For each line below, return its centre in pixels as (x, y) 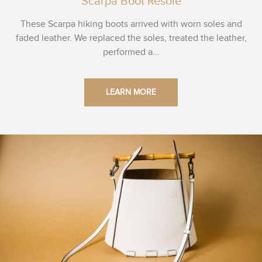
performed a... (131, 53)
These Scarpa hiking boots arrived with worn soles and (131, 25)
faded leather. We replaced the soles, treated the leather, (131, 39)
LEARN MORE (131, 93)
